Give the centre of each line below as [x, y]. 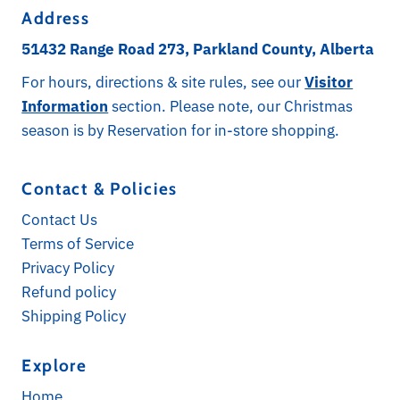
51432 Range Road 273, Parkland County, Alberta [198, 49]
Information [65, 106]
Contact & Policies [100, 188]
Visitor [329, 82]
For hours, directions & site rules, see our [163, 82]
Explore [54, 365]
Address [56, 18]
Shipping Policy [74, 316]
